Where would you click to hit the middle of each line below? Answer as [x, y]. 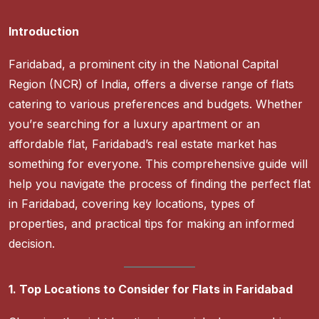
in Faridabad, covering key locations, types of [132, 204]
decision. [32, 244]
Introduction [44, 32]
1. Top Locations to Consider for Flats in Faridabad [151, 289]
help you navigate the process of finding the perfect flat [159, 184]
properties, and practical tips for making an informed [151, 224]
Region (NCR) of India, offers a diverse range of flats [151, 84]
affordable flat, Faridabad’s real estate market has [143, 144]
